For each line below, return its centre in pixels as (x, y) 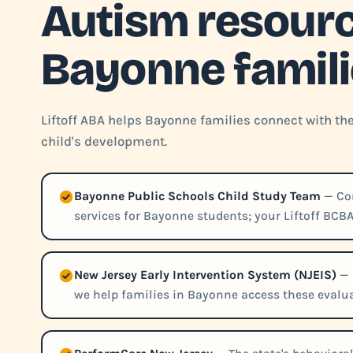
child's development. (104, 141)
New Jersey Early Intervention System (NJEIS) (205, 275)
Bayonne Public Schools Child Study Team (197, 196)
